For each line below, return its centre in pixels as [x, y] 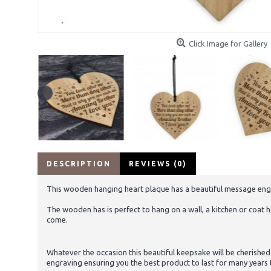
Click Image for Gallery [228, 44]
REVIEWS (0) [158, 164]
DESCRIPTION [79, 164]
